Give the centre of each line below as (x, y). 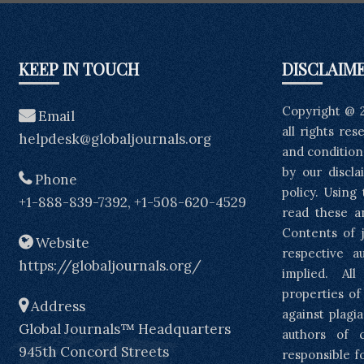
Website (61, 243)
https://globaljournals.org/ (110, 265)
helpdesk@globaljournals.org (115, 139)
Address (57, 306)
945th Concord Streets (94, 351)
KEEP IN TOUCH (79, 68)
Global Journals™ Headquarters (125, 329)
